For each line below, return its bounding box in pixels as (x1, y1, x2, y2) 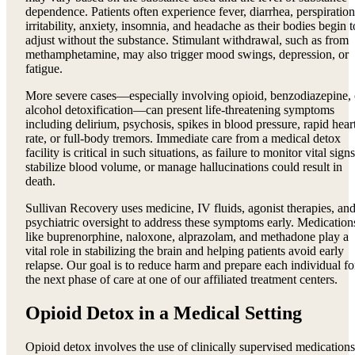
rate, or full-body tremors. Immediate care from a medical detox (25, 131, 341, 145)
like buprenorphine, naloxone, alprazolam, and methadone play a (25, 229, 349, 243)
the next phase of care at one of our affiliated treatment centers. (25, 272, 338, 286)
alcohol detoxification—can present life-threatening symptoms (25, 102, 334, 116)
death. (25, 174, 55, 188)
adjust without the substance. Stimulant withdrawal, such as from (25, 32, 349, 47)
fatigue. (25, 61, 63, 75)
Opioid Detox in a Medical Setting (25, 302, 302, 323)
